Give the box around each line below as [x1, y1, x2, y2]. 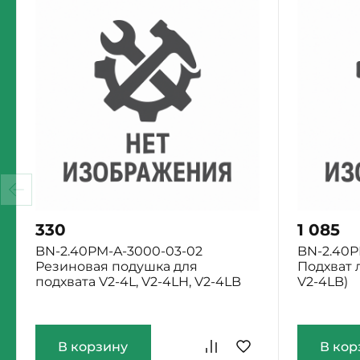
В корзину [58, 338, 129, 354]
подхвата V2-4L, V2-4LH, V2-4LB [35, 274, 241, 290]
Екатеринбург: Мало [35, 309, 156, 323]
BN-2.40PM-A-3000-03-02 [35, 243, 202, 260]
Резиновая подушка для [35, 259, 198, 275]
